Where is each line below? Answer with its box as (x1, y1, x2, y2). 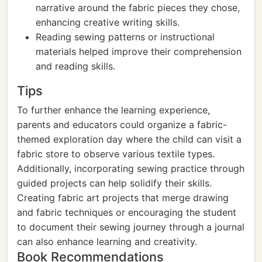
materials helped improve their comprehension (36, 46, 242, 57)
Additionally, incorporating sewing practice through (17, 163, 244, 174)
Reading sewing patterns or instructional (36, 31, 215, 43)
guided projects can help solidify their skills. (17, 177, 212, 189)
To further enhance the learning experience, (17, 104, 210, 116)
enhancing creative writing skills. (36, 16, 180, 28)
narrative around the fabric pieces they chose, (36, 2, 240, 13)
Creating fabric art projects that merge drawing (17, 192, 229, 204)
